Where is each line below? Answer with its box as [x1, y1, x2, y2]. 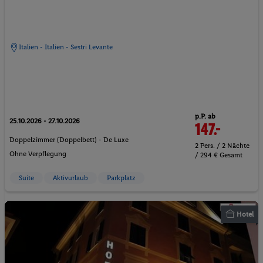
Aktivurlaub [53, 174, 88, 183]
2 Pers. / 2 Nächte [195, 141, 249, 150]
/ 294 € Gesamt [195, 151, 242, 160]
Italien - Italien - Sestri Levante [19, 43, 113, 52]
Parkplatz [107, 174, 136, 183]
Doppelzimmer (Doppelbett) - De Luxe [9, 135, 129, 144]
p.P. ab [195, 112, 215, 121]
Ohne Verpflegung [9, 149, 66, 158]
